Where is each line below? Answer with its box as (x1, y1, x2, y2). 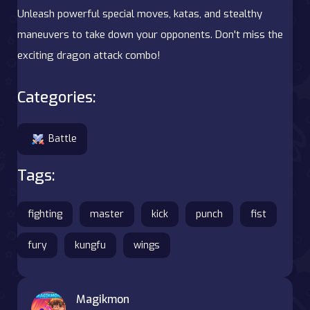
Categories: (17, 86, 95, 107)
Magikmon (76, 291, 129, 307)
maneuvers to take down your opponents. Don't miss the (17, 27, 283, 42)
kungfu (75, 238, 106, 252)
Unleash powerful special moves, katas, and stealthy (17, 6, 262, 21)
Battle (48, 131, 77, 145)
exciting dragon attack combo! (17, 48, 161, 62)
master (90, 207, 124, 221)
